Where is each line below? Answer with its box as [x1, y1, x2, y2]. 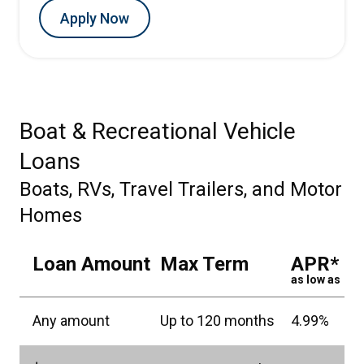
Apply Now [60, 9, 129, 27]
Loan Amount [32, 253, 150, 275]
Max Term [160, 253, 249, 275]
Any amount [32, 312, 110, 329]
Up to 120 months [160, 312, 275, 329]
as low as [291, 273, 340, 286]
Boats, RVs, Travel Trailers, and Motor [19, 178, 342, 201]
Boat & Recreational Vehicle [19, 118, 296, 145]
